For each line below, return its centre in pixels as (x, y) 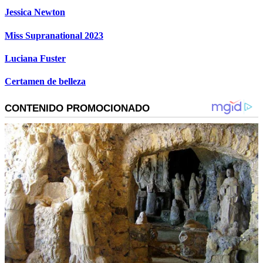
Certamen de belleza (45, 82)
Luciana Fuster (35, 58)
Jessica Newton (35, 12)
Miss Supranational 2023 (54, 35)
